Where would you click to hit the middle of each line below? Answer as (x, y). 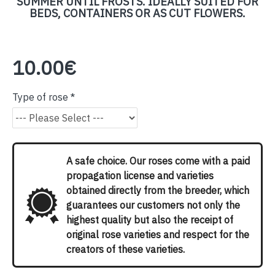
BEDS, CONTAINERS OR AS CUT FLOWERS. (137, 13)
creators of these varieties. (126, 249)
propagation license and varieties (140, 176)
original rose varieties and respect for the (158, 234)
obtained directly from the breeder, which (158, 190)
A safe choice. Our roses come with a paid (158, 161)
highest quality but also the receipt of (150, 220)
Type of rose (40, 97)
